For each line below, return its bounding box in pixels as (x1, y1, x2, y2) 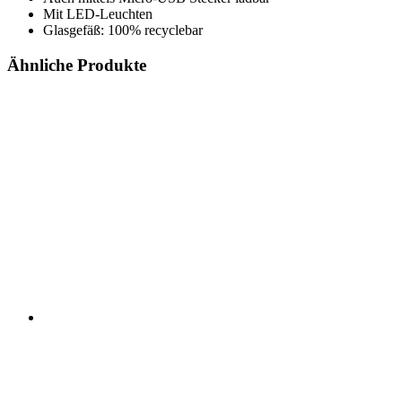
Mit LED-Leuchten (43, 6, 153, 22)
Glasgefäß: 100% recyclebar (43, 22, 203, 39)
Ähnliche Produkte (7, 55, 146, 74)
